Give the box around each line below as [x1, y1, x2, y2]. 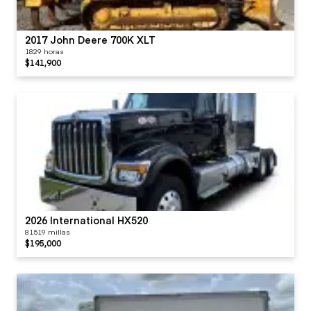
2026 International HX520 [25, 212, 148, 227]
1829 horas [25, 46, 63, 56]
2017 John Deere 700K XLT [25, 32, 155, 47]
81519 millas [25, 226, 69, 237]
